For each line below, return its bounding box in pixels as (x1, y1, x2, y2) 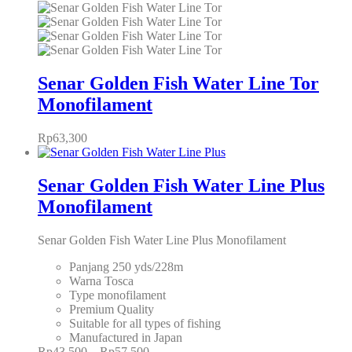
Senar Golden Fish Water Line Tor (38, 73, 319, 94)
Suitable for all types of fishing (69, 317, 221, 331)
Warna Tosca (69, 274, 134, 288)
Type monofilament (69, 288, 166, 302)
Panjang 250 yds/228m (69, 260, 183, 274)
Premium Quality (69, 302, 154, 317)
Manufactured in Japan (69, 331, 182, 345)
